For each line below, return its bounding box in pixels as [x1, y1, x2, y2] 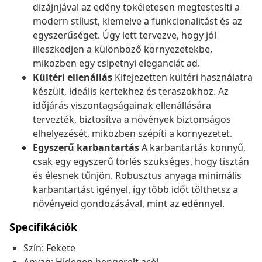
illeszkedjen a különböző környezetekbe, [33, 43, 212, 56]
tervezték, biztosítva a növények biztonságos [33, 113, 231, 126]
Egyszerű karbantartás [33, 141, 139, 154]
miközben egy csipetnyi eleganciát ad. [33, 57, 200, 70]
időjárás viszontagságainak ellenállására [33, 99, 211, 112]
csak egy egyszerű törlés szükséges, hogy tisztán [33, 155, 249, 168]
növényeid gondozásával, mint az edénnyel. [33, 197, 225, 211]
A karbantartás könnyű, [139, 141, 246, 154]
